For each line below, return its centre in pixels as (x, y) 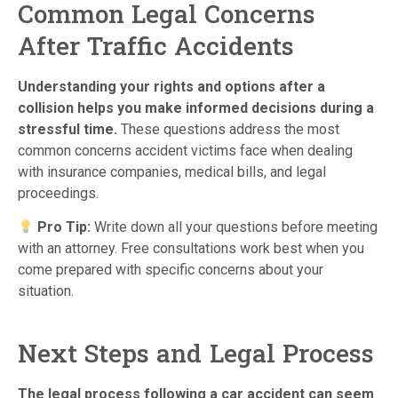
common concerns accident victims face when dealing (185, 150)
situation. (46, 291)
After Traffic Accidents (156, 45)
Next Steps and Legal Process (196, 353)
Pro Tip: (63, 227)
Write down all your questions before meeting (235, 227)
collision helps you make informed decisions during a (196, 107)
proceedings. (58, 193)
